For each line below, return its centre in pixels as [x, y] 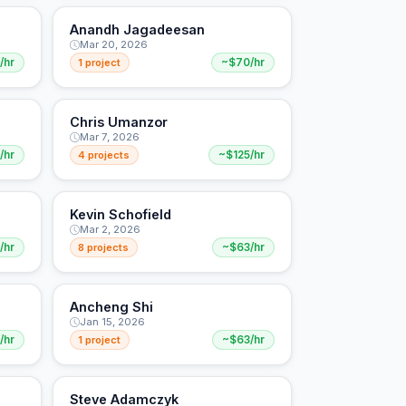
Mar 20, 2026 [113, 45]
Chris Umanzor [118, 122]
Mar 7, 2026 [109, 137]
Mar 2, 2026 [110, 230]
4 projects [104, 155]
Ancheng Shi [111, 307]
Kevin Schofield [120, 215]
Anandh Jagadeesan [137, 30]
